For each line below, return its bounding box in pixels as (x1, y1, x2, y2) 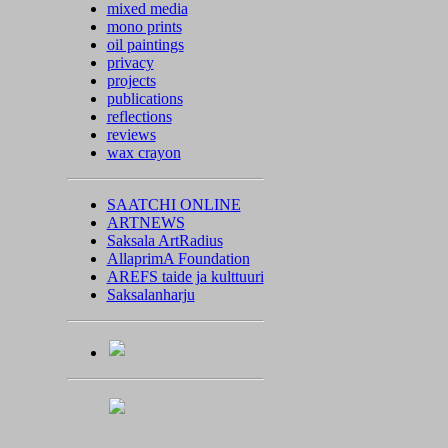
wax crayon (106, 144, 181, 161)
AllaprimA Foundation (106, 250, 250, 267)
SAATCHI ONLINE (106, 196, 241, 213)
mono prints (106, 18, 182, 35)
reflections (106, 108, 172, 125)
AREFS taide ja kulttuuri (106, 268, 264, 285)
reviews (106, 126, 156, 143)
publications (106, 90, 183, 107)
